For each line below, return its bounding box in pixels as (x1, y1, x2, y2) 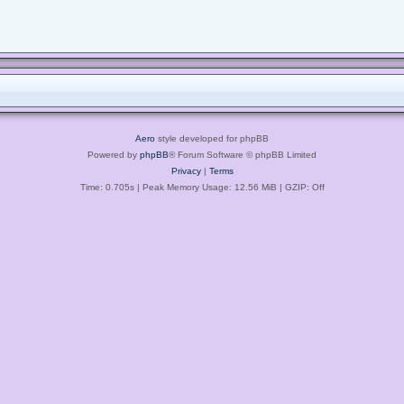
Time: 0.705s (79, 181, 134, 192)
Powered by (87, 149, 140, 160)
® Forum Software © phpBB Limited (169, 149, 317, 160)
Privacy (170, 165, 201, 176)
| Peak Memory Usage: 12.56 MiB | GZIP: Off (133, 181, 325, 192)
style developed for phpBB (155, 133, 269, 143)
